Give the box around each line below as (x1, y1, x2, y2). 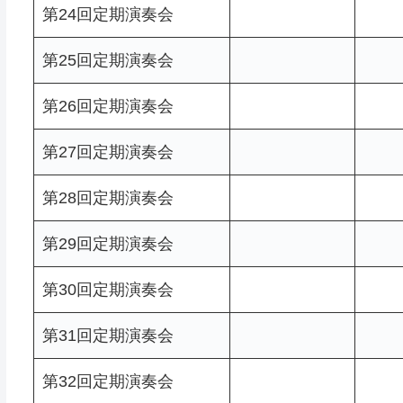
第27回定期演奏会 (41, 142, 174, 161)
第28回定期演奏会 (41, 188, 174, 207)
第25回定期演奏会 (41, 50, 174, 69)
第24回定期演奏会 (41, 4, 174, 23)
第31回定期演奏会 (41, 326, 174, 345)
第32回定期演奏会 (41, 372, 174, 390)
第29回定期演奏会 (41, 234, 174, 253)
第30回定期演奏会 (41, 280, 174, 299)
